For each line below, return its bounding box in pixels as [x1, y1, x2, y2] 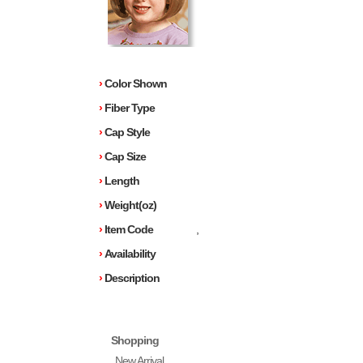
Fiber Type [102, 101, 155, 115]
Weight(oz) [102, 199, 156, 212]
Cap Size [102, 150, 146, 164]
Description [102, 271, 160, 285]
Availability [102, 247, 156, 261]
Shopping [111, 334, 159, 348]
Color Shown [102, 77, 167, 91]
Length [102, 174, 139, 188]
